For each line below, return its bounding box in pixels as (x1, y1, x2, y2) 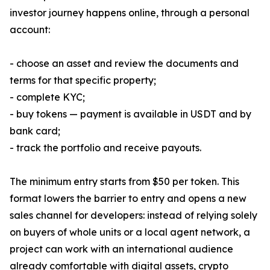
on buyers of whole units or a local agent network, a (10, 226, 250, 239)
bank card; (10, 125, 60, 137)
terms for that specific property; (10, 74, 156, 87)
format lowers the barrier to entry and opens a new (10, 192, 246, 205)
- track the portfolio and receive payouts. (10, 142, 201, 154)
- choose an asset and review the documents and (10, 57, 239, 70)
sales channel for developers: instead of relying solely (10, 209, 257, 222)
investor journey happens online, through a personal (10, 7, 250, 19)
